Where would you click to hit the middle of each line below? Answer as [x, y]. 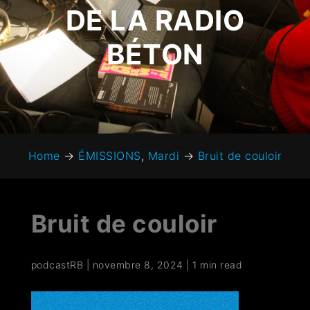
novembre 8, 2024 [138, 265]
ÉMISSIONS [110, 156]
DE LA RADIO [155, 21]
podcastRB [57, 265]
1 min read [218, 265]
